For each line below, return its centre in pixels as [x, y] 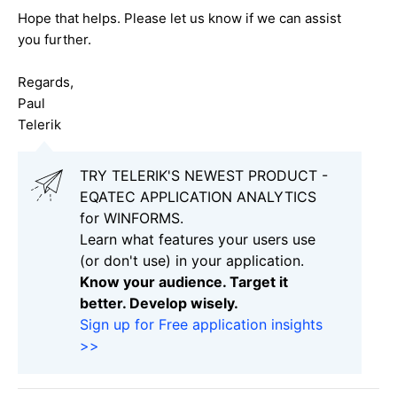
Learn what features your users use [198, 239]
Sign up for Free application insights [201, 324]
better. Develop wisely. [159, 303]
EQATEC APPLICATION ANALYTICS [198, 196]
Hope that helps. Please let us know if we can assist [179, 18]
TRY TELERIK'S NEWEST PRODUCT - [204, 175]
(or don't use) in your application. [192, 260]
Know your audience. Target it [184, 281]
